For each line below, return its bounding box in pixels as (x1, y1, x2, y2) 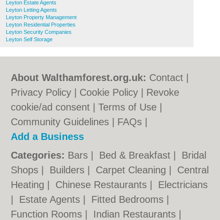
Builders (50, 165, 88, 175)
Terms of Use (98, 102, 157, 112)
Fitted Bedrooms (91, 194, 167, 205)
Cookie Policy (80, 87, 138, 98)
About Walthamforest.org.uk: (11, 72, 147, 83)
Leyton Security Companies (6, 29, 72, 35)
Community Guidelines (11, 116, 110, 127)
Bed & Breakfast (99, 150, 174, 161)
